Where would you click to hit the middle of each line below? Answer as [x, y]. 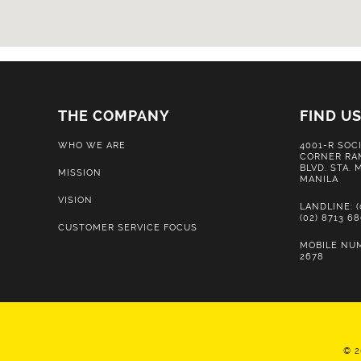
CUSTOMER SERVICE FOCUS [128, 227]
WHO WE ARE [92, 145]
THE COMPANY [114, 116]
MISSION [80, 172]
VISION [75, 199]
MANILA [319, 178]
